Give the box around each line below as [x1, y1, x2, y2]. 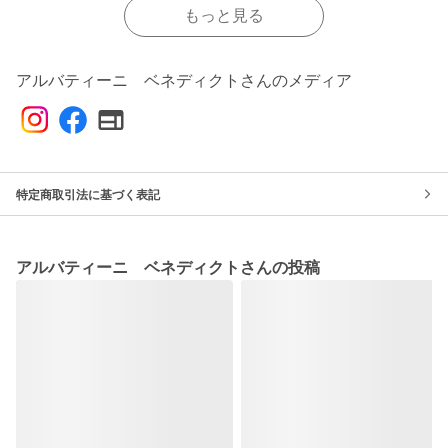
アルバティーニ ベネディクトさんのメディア [16, 72, 352, 89]
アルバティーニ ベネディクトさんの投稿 [16, 259, 320, 276]
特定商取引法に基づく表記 [16, 188, 160, 202]
